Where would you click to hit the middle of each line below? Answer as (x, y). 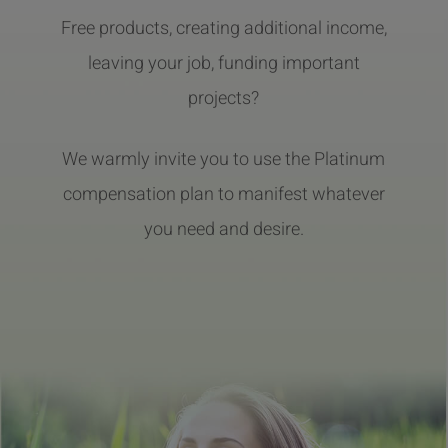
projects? (224, 98)
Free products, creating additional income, (223, 28)
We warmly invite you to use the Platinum (224, 159)
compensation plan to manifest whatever (223, 194)
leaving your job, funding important (223, 63)
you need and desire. (223, 229)
